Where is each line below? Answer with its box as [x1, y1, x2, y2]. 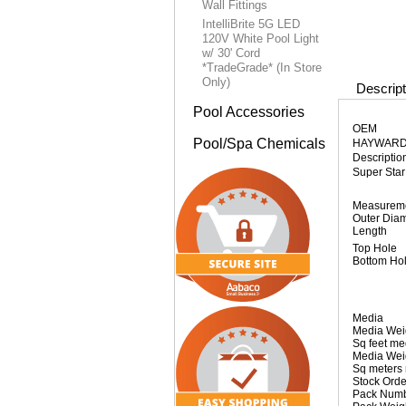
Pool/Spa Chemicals [193, 136, 325, 151]
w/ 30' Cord [202, 46, 260, 60]
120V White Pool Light [202, 32, 319, 45]
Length [353, 225, 387, 237]
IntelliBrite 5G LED [202, 17, 300, 31]
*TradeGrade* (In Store [202, 61, 322, 74]
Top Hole [353, 242, 397, 255]
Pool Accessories [193, 104, 304, 120]
